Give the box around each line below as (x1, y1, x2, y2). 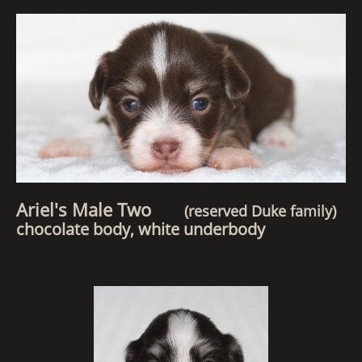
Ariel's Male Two (16, 197, 180, 221)
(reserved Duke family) (180, 201, 336, 221)
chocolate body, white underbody (16, 218, 265, 240)
